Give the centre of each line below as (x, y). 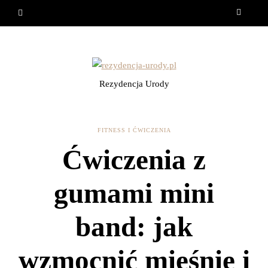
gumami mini (134, 193)
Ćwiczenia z (134, 159)
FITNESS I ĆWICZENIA (134, 130)
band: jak (134, 226)
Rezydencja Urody (134, 83)
